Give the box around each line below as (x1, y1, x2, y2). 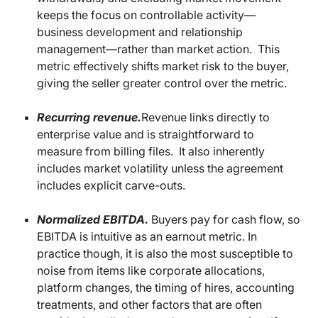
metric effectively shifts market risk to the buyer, (37, 59, 289, 74)
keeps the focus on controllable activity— (37, 8, 256, 23)
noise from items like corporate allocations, (37, 263, 265, 278)
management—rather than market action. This (37, 42, 280, 57)
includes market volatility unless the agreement (37, 161, 283, 176)
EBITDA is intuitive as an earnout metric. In (37, 229, 257, 244)
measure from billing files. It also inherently (37, 144, 265, 159)
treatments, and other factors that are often (37, 297, 262, 312)
